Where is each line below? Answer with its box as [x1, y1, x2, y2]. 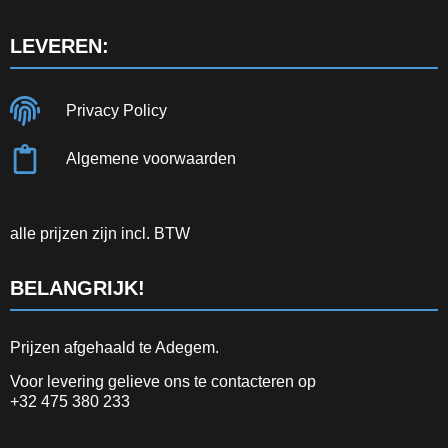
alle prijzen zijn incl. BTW [10, 224, 190, 242]
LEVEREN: [10, 34, 109, 57]
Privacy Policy [65, 101, 167, 119]
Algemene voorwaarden [65, 149, 236, 167]
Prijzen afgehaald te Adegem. [10, 339, 219, 357]
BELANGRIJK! [10, 277, 145, 300]
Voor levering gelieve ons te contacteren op [10, 373, 316, 391]
